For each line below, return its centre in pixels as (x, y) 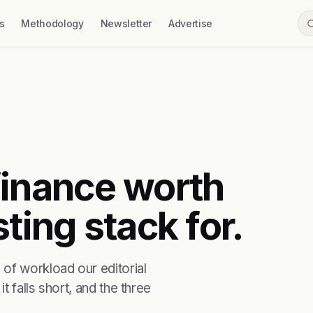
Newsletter (126, 23)
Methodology (52, 23)
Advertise (190, 23)
